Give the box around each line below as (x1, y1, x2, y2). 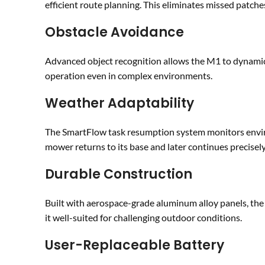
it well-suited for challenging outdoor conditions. (45, 212, 242, 223)
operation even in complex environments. (45, 70, 212, 81)
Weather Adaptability (45, 94, 194, 112)
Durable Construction (45, 165, 192, 183)
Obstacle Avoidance (45, 23, 184, 41)
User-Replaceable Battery (45, 236, 224, 254)
